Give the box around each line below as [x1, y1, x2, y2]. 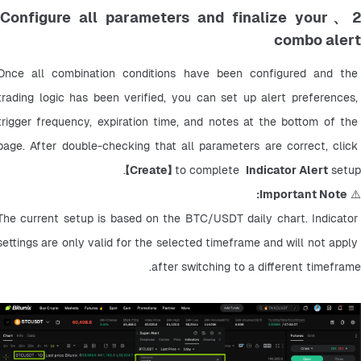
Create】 [130, 162, 172, 177]
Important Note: [259, 186, 347, 201]
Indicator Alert [246, 162, 328, 177]
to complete [172, 162, 246, 177]
